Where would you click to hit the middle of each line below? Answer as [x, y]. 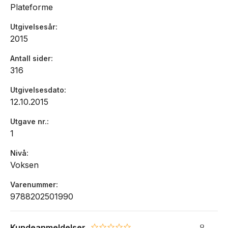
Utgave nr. [28, 122]
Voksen [24, 165]
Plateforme [32, 7]
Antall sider [31, 59]
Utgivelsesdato [37, 90]
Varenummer [33, 185]
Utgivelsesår [33, 27]
